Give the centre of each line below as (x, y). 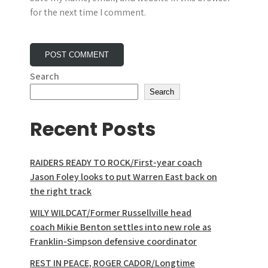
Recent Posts (93, 129)
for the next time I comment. (88, 13)
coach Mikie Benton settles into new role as (121, 227)
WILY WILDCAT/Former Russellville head (111, 213)
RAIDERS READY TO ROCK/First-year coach (116, 163)
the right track (61, 191)
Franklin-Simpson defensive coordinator (113, 242)
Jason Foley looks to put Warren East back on (124, 177)
